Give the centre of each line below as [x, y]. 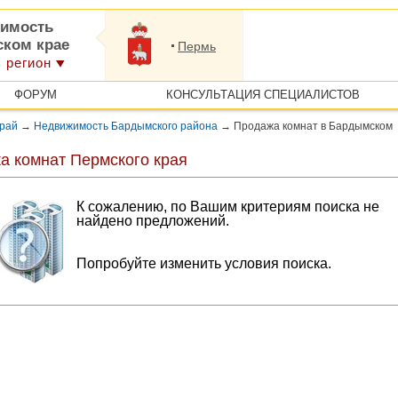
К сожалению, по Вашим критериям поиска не [228, 207]
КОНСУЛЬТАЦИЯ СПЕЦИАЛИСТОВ [263, 95]
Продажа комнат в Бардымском [312, 126]
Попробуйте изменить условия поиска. [204, 263]
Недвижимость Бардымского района [126, 126]
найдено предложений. [153, 221]
